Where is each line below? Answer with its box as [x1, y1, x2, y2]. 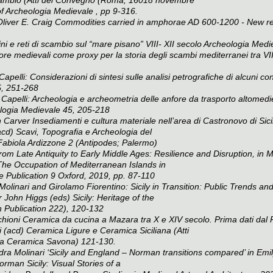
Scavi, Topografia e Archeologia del [16, 126, 152, 136]
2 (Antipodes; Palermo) [66, 137, 157, 147]
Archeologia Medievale [5, 5, 96, 16]
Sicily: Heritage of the [73, 192, 154, 202]
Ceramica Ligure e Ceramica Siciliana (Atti [26, 225, 189, 235]
